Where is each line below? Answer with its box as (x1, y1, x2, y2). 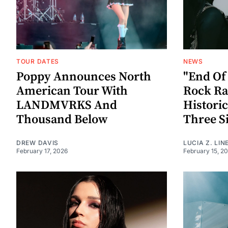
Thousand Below (16, 112, 108, 128)
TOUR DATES (16, 58, 59, 66)
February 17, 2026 (16, 147, 68, 155)
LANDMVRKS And (16, 98, 117, 113)
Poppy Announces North (16, 69, 151, 85)
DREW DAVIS (16, 139, 59, 147)
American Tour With (16, 83, 128, 99)
